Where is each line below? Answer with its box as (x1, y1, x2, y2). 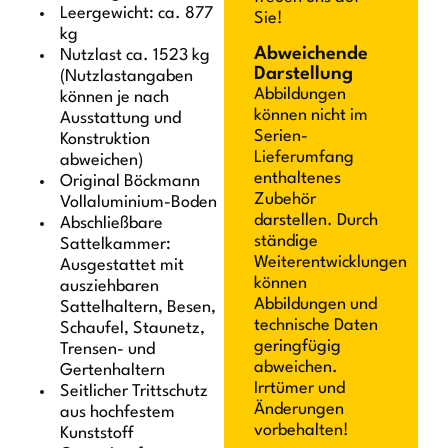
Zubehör (254, 191, 316, 209)
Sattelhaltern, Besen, (60, 298, 217, 316)
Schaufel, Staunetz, (60, 319, 206, 337)
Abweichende (254, 45, 368, 64)
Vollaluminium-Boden (60, 193, 218, 211)
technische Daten (254, 317, 378, 335)
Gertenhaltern (60, 361, 166, 379)
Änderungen (254, 401, 344, 419)
